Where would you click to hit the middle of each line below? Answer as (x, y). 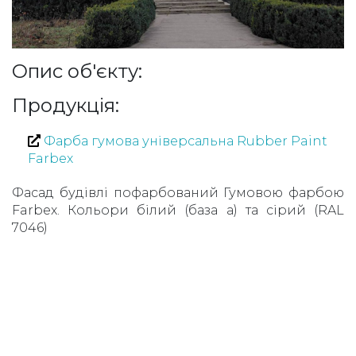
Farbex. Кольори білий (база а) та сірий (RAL (178, 210)
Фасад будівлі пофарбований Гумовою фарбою (178, 192)
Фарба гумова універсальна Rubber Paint (184, 141)
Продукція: (66, 105)
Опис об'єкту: (77, 71)
